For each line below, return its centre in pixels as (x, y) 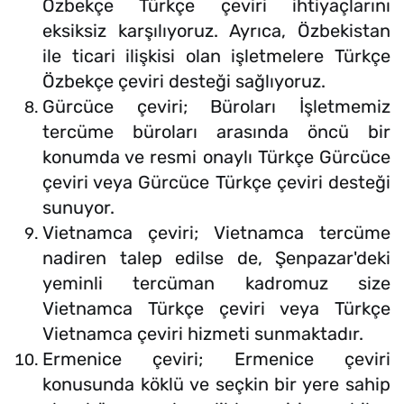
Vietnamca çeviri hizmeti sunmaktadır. (203, 334)
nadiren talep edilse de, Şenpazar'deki (216, 258)
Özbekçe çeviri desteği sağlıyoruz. (184, 82)
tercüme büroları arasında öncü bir (216, 132)
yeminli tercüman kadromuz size (216, 284)
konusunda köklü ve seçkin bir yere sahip (216, 385)
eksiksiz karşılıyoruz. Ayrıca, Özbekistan (216, 31)
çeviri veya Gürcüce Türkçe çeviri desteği (216, 183)
